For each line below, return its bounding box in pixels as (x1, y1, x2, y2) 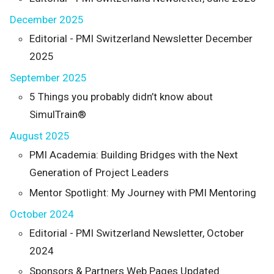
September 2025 (10, 72, 87, 84)
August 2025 (10, 130, 70, 142)
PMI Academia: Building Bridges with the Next (29, 149, 238, 161)
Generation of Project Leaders (29, 166, 169, 179)
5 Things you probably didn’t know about (29, 91, 213, 103)
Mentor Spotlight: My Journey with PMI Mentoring (29, 187, 256, 199)
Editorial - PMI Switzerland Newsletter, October (29, 227, 244, 239)
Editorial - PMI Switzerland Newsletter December (29, 32, 253, 45)
